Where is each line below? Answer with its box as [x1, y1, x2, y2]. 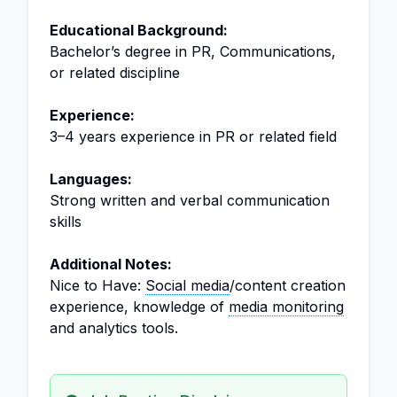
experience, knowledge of [50, 297, 229, 315]
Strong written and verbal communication [50, 191, 330, 209]
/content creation [230, 276, 346, 294]
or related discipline [50, 63, 180, 82]
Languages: [50, 169, 132, 188]
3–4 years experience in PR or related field [50, 127, 337, 145]
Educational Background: [50, 20, 228, 39]
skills [50, 212, 82, 230]
